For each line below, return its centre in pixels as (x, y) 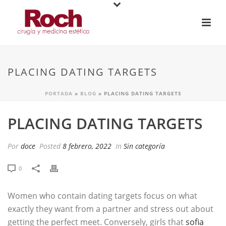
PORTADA (59, 93)
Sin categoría (144, 146)
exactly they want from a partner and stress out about (110, 209)
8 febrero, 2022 (87, 146)
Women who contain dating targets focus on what (102, 196)
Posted (50, 146)
